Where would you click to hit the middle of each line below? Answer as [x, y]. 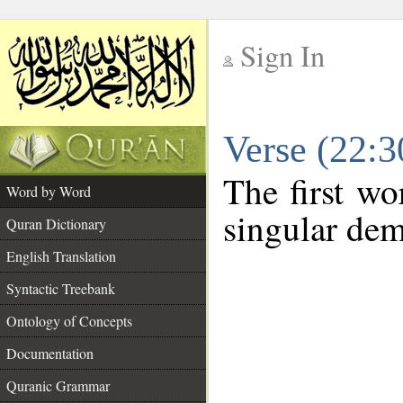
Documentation [50, 353]
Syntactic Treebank [61, 288]
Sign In [282, 55]
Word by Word [49, 191]
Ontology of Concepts [69, 321]
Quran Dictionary [56, 224]
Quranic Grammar [58, 385]
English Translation [61, 256]
